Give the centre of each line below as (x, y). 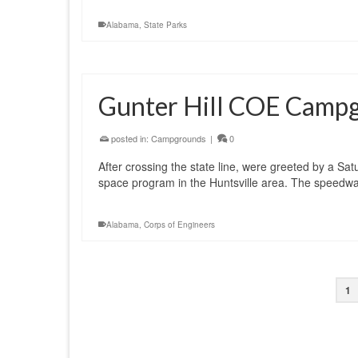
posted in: (130, 138)
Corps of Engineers (179, 225)
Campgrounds (179, 138)
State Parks (165, 25)
